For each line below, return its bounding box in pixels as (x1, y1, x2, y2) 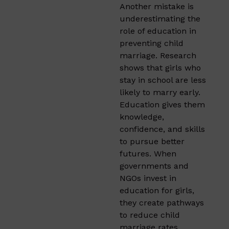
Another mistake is (120, 1, 194, 11)
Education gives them (120, 99, 205, 109)
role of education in (120, 26, 196, 36)
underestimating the (120, 13, 200, 24)
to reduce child (120, 210, 180, 220)
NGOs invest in (120, 173, 176, 183)
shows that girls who (120, 62, 201, 73)
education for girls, (120, 185, 194, 195)
